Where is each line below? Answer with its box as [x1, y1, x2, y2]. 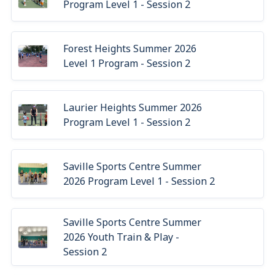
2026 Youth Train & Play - [63, 230, 179, 244]
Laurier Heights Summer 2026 [63, 101, 202, 114]
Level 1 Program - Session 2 [63, 56, 190, 70]
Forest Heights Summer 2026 [63, 42, 196, 55]
